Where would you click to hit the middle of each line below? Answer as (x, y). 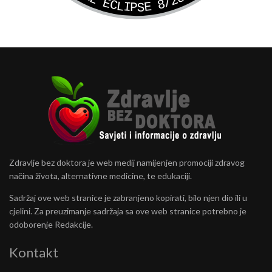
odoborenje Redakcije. (51, 225)
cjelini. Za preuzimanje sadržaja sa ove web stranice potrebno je (128, 211)
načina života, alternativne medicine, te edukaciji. (100, 176)
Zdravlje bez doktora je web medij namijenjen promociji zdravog (127, 163)
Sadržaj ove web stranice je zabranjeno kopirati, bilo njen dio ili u (128, 198)
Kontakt (34, 253)
